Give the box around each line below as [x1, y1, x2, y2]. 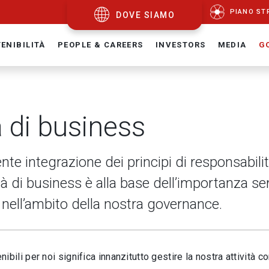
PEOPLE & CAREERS [57, 40, 144, 49]
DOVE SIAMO [116, 10, 175, 20]
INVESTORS [155, 40, 206, 49]
